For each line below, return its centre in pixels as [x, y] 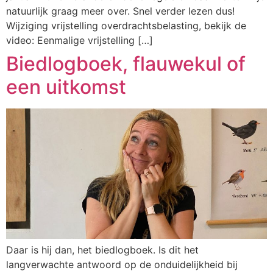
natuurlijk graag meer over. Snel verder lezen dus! [120, 11]
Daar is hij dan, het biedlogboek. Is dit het [102, 250]
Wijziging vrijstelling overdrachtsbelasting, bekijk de [126, 26]
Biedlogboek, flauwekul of [126, 64]
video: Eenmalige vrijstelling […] [80, 40]
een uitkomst [66, 87]
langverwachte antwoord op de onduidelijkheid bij [122, 264]
